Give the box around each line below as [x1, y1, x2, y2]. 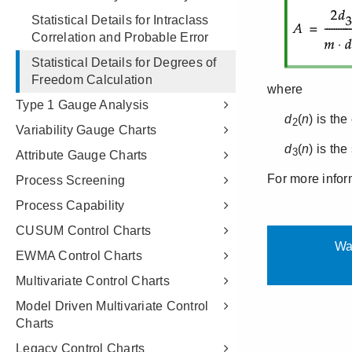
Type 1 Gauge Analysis [16, 98, 149, 112]
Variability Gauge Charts [16, 123, 156, 137]
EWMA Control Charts [16, 249, 142, 262]
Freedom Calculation [31, 73, 152, 86]
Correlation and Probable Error [31, 31, 209, 44]
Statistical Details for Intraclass [31, 13, 209, 27]
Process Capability [16, 199, 125, 212]
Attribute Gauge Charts [16, 148, 148, 162]
